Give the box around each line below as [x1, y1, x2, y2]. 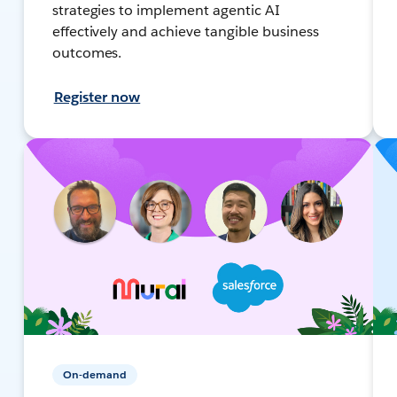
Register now [53, 87, 141, 106]
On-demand [62, 366, 127, 382]
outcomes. [51, 43, 122, 62]
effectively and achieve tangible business [51, 21, 319, 41]
